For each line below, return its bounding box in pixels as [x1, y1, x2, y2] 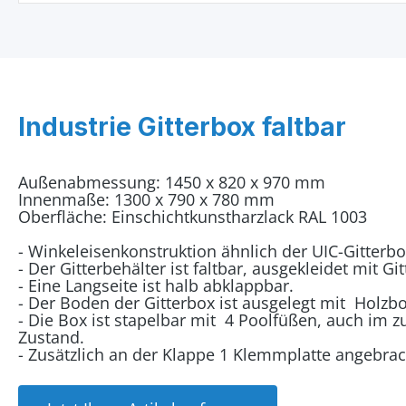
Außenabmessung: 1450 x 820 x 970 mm [18, 171, 325, 193]
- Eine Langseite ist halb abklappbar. [18, 275, 294, 296]
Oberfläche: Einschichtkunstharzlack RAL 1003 [18, 206, 367, 227]
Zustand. [18, 326, 84, 348]
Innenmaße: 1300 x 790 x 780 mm [18, 188, 275, 210]
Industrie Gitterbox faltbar [18, 111, 346, 142]
